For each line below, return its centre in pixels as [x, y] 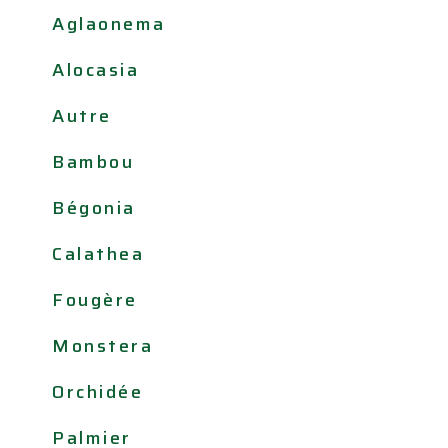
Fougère [95, 299]
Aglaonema [109, 23]
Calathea [98, 253]
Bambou [93, 161]
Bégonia [94, 207]
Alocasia [95, 69]
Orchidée [97, 391]
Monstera [102, 345]
